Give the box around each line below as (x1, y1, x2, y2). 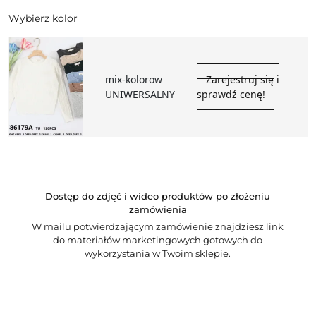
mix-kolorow (105, 72, 162, 86)
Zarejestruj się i (206, 72, 279, 86)
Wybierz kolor (8, 11, 78, 25)
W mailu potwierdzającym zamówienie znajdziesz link (32, 220, 284, 232)
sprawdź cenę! (197, 87, 265, 101)
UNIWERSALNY (105, 87, 175, 101)
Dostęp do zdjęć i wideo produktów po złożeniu (45, 190, 271, 202)
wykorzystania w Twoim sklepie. (85, 247, 231, 259)
